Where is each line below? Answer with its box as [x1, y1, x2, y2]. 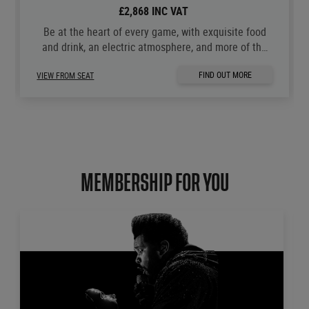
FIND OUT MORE [199, 69, 252, 81]
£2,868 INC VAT [118, 3, 191, 19]
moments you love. [112, 54, 197, 70]
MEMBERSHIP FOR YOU [80, 172, 229, 194]
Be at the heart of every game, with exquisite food [43, 24, 266, 40]
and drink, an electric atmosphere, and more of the [42, 39, 268, 55]
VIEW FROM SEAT [37, 70, 94, 81]
